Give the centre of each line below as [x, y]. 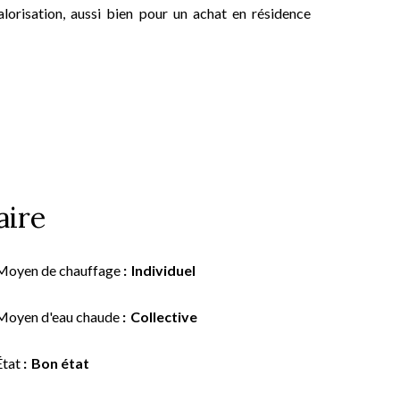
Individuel [163, 270]
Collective [164, 317]
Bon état [60, 363]
